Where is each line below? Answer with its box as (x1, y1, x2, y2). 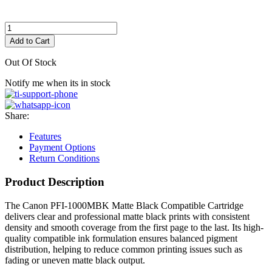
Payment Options (29, 142, 95, 153)
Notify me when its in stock (5, 78, 110, 89)
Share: (5, 110, 29, 121)
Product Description (5, 175, 104, 189)
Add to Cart (10, 36, 50, 46)
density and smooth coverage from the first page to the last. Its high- (5, 222, 263, 233)
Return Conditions (29, 153, 100, 164)
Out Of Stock (5, 57, 56, 68)
